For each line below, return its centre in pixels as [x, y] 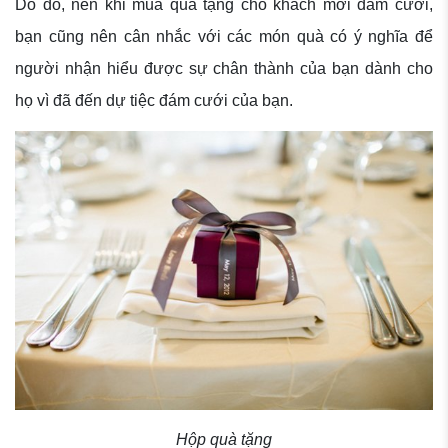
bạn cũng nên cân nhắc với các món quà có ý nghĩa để [224, 37]
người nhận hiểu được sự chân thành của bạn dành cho [224, 69]
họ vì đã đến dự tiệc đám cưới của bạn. [154, 101]
